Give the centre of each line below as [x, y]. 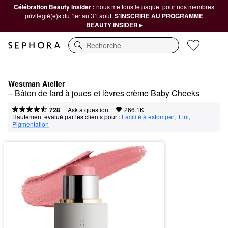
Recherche [86, 50]
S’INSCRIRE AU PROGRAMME [159, 16]
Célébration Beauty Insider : [55, 7]
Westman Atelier [36, 83]
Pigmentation [31, 124]
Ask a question [88, 110]
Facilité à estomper [148, 116]
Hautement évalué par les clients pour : [66, 116]
